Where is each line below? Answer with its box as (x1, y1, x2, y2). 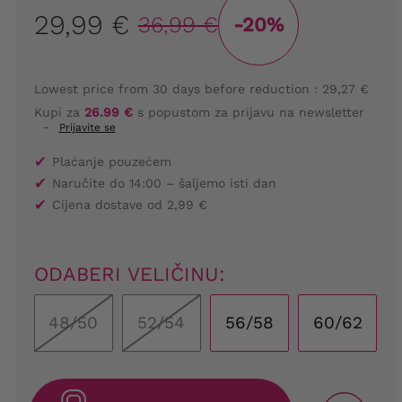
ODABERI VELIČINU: (33, 262, 225, 285)
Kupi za (33, 104, 84, 119)
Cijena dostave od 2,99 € (51, 197, 207, 212)
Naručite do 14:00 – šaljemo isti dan (51, 175, 276, 190)
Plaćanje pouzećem (51, 153, 171, 169)
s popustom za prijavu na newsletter (132, 104, 364, 119)
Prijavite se (58, 120, 116, 134)
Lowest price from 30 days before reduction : (33, 81, 318, 96)
